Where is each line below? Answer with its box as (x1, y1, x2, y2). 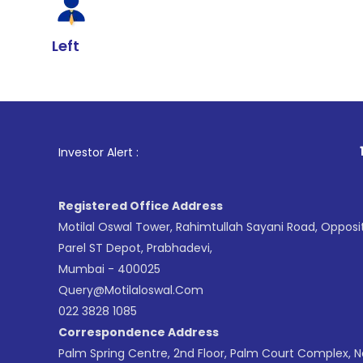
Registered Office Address (58, 198, 223, 214)
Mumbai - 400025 (58, 261, 160, 277)
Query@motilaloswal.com (58, 282, 203, 298)
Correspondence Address (58, 324, 219, 340)
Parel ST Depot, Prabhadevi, (58, 240, 212, 256)
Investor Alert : (58, 144, 139, 160)
